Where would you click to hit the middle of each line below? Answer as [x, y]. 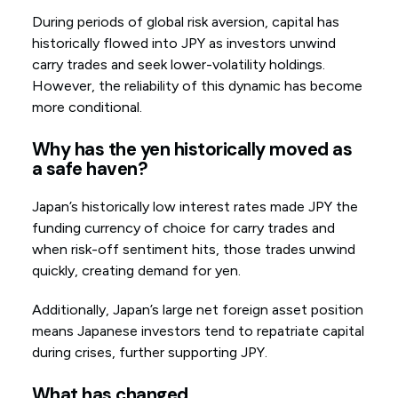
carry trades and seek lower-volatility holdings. [178, 65]
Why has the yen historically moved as [192, 150]
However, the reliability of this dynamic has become [197, 86]
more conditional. [87, 107]
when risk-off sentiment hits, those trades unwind [193, 250]
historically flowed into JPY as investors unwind [183, 44]
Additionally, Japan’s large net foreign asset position [197, 310]
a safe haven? [90, 169]
